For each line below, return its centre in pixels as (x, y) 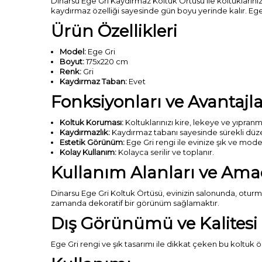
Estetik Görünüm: (92, 142)
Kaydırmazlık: (85, 132)
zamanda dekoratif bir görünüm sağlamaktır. (135, 203)
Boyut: (72, 61)
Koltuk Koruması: (92, 122)
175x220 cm (106, 61)
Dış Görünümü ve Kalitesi (154, 223)
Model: (73, 51)
